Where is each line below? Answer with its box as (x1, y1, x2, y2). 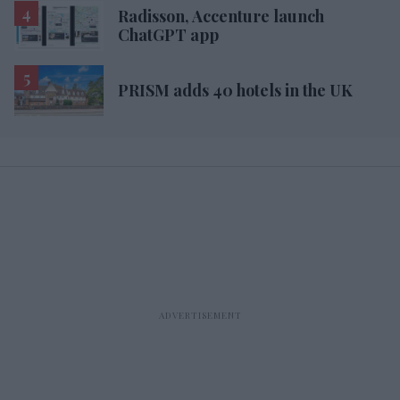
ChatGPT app (118, 24, 219, 46)
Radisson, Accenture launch (118, 5, 324, 28)
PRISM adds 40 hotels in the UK (118, 79, 353, 101)
